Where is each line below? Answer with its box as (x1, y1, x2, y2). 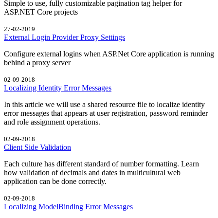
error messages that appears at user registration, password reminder (4, 109, 208, 117)
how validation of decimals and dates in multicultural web (4, 168, 181, 177)
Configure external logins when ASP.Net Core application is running (4, 49, 214, 58)
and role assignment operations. (4, 117, 100, 126)
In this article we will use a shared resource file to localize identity (4, 100, 205, 109)
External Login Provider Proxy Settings (4, 33, 125, 41)
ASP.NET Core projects (4, 7, 78, 16)
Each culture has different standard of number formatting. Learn (4, 159, 199, 168)
